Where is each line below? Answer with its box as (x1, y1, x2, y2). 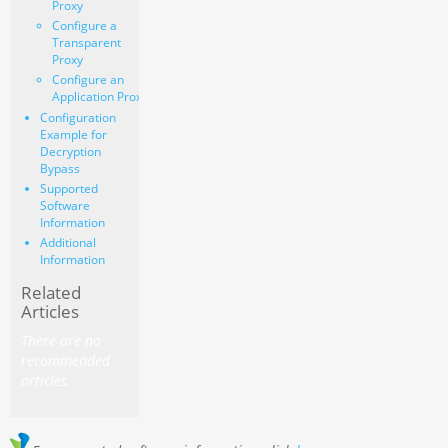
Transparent (51, 34, 121, 52)
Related (21, 280, 82, 304)
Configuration (39, 109, 116, 127)
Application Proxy (51, 88, 148, 106)
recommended (21, 351, 111, 371)
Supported (39, 180, 98, 198)
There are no (21, 331, 102, 351)
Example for (39, 126, 107, 144)
